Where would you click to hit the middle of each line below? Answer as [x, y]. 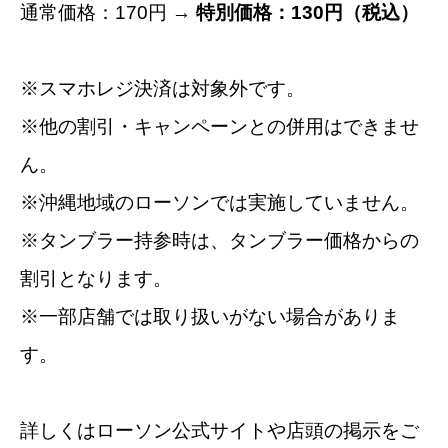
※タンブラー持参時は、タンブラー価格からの [219, 240]
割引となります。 [96, 278]
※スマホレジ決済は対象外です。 [162, 88]
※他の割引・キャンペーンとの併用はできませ [219, 126]
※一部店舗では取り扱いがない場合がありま [210, 316]
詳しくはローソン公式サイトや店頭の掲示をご [219, 430]
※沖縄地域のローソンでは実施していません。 [219, 202]
